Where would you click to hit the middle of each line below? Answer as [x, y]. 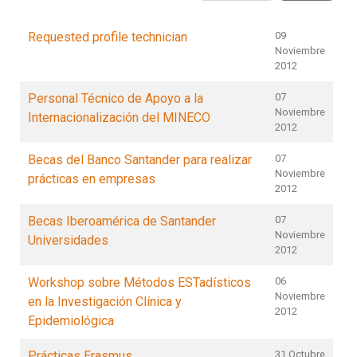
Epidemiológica [71, 321]
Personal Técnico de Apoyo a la [116, 98]
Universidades [68, 240]
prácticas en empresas [92, 179]
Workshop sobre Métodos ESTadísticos [139, 282]
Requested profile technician [108, 37]
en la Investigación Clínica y [105, 302]
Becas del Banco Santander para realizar [140, 160]
